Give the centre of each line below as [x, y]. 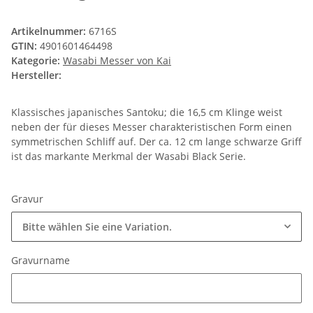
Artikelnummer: [50, 31]
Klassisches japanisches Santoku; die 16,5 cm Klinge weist [147, 112]
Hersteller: [36, 75]
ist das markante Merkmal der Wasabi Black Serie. [129, 156]
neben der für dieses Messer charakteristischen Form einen [152, 127]
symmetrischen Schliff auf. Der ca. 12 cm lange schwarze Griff [156, 142]
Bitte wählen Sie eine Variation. [97, 227]
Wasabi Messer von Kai [117, 61]
